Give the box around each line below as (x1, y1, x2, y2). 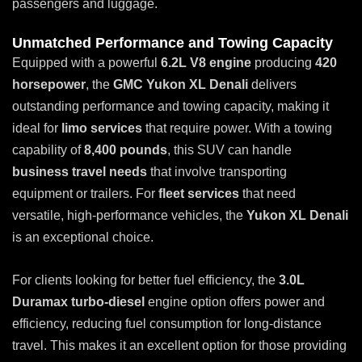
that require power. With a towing (142, 121, 332, 136)
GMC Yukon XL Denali (113, 78, 248, 92)
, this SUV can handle (167, 143, 292, 158)
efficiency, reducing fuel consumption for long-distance (12, 316, 322, 330)
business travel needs (12, 165, 147, 179)
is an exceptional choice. (12, 230, 154, 245)
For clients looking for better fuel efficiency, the (12, 272, 279, 287)
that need (239, 187, 296, 201)
